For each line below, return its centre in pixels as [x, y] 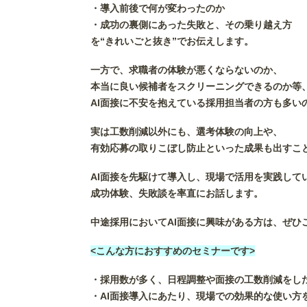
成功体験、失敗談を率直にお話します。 [177, 193]
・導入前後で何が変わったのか [158, 9]
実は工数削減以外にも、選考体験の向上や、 [186, 131]
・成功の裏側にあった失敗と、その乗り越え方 [191, 25]
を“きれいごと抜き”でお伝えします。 [172, 41]
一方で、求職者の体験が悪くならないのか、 [186, 70]
